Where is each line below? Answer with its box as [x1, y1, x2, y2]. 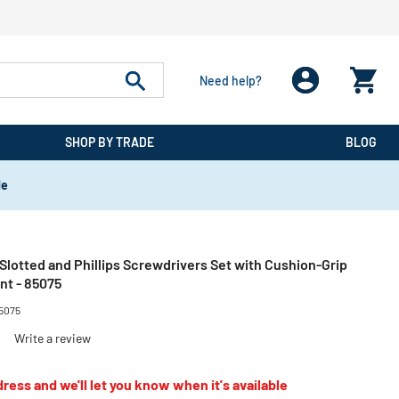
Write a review [14, 330, 92, 346]
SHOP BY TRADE [64, 134, 154, 150]
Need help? [199, 72, 262, 88]
